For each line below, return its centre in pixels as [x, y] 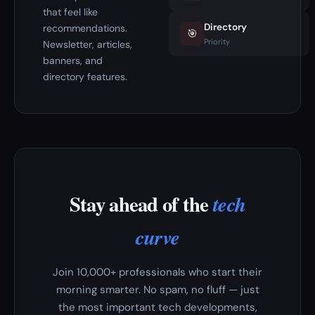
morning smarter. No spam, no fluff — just [157, 290]
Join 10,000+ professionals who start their [157, 272]
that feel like [70, 12]
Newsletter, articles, [88, 44]
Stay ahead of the [141, 204]
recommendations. [85, 28]
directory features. [85, 77]
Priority [217, 41]
